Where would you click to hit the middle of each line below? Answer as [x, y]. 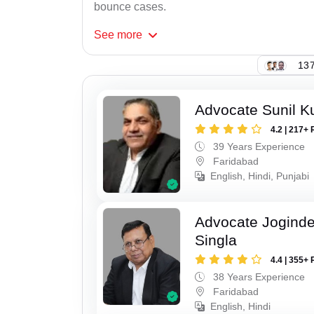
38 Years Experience [258, 277]
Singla [216, 240]
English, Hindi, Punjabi [260, 176]
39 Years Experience [258, 147]
